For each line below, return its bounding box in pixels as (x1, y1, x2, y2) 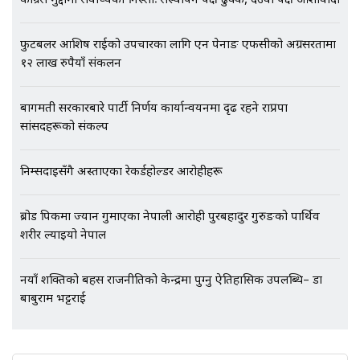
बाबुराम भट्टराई (20, 292, 86, 308)
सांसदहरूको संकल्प (20, 120, 108, 136)
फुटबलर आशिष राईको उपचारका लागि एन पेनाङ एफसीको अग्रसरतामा (20, 38, 336, 54)
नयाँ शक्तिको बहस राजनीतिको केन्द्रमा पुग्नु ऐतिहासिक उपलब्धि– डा (20, 273, 322, 289)
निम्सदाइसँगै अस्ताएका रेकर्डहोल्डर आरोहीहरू (20, 165, 223, 181)
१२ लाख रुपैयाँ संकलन (20, 56, 121, 72)
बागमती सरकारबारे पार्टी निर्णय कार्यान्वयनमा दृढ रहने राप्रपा (20, 101, 288, 117)
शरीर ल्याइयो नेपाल (20, 228, 106, 244)
